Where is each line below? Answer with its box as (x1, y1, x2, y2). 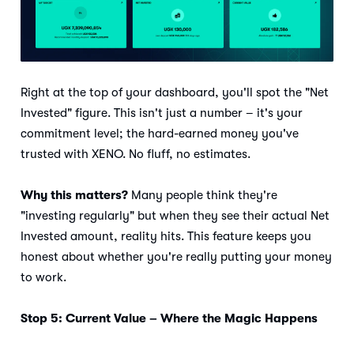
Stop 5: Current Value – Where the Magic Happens (21, 311, 318, 326)
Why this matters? (21, 188, 131, 203)
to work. (21, 270, 73, 285)
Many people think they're (131, 188, 277, 203)
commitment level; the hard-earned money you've (21, 126, 299, 141)
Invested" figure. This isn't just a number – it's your (21, 106, 303, 121)
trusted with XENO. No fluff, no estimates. (21, 147, 257, 162)
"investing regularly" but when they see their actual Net (21, 209, 330, 224)
